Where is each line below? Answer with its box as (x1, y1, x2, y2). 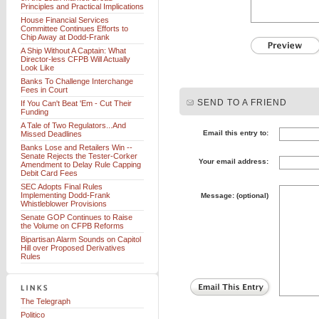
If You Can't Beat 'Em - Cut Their (21, 99, 132, 108)
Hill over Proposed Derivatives (21, 244, 125, 252)
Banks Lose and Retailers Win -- (21, 143, 132, 152)
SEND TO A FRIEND (197, 98, 287, 108)
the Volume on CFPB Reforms (21, 221, 124, 230)
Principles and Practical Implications (21, 2, 144, 11)
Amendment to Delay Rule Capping (21, 160, 141, 169)
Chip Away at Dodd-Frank (21, 33, 110, 41)
